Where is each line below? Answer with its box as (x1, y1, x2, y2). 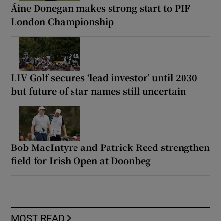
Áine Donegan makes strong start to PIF (11, 1, 191, 14)
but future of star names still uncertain (11, 84, 186, 97)
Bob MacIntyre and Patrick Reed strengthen (11, 140, 210, 153)
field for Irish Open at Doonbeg (11, 153, 151, 167)
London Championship (11, 14, 114, 28)
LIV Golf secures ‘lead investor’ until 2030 (11, 71, 198, 84)
